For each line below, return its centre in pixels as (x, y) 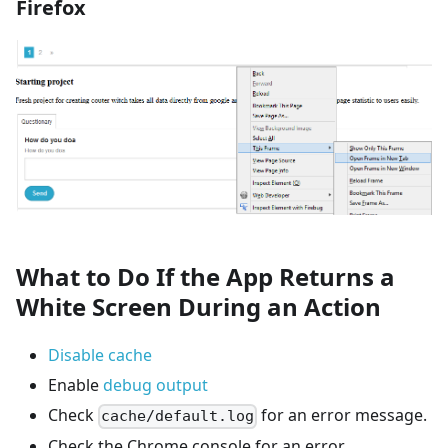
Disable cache (100, 355)
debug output (155, 385)
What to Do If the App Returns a (205, 277)
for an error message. (342, 415)
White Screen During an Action (198, 307)
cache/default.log (178, 416)
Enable (75, 385)
